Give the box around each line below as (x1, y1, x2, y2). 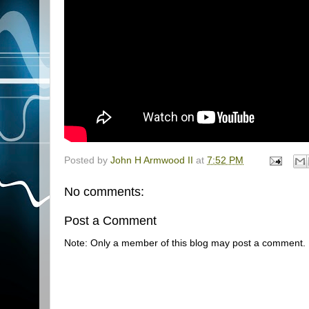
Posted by (64, 155, 110, 166)
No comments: (64, 185, 144, 199)
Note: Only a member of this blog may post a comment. (64, 238, 306, 248)
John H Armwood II (110, 155, 193, 166)
